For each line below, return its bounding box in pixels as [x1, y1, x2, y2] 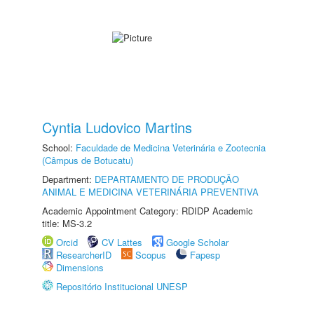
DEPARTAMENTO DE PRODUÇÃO [95, 172, 239, 186]
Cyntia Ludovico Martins [42, 117, 192, 137]
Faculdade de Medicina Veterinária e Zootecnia [76, 141, 266, 154]
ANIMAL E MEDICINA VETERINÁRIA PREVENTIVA [42, 185, 259, 198]
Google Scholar [166, 235, 228, 249]
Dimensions [56, 261, 104, 274]
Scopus [135, 248, 166, 261]
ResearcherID [56, 248, 114, 261]
